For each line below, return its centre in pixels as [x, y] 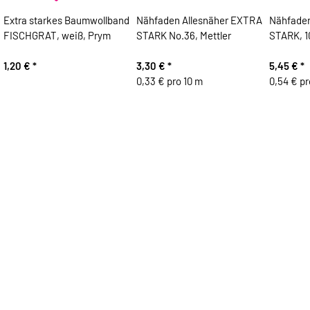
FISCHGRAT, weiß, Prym [57, 36]
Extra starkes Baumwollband [66, 20]
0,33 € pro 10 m [169, 81]
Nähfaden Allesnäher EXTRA [199, 20]
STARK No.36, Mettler [183, 36]
